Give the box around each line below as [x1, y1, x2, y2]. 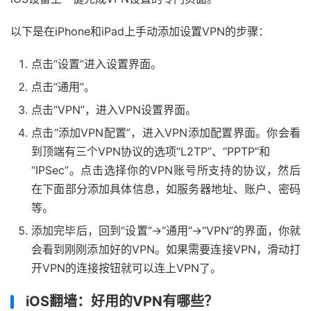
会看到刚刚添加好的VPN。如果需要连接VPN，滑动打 [31, 242, 301, 256]
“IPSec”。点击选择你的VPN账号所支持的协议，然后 [31, 163, 301, 177]
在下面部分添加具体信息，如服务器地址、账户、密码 [31, 182, 301, 196]
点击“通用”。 [31, 80, 95, 94]
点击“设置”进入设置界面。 [31, 57, 162, 71]
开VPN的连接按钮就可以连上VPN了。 [31, 261, 221, 275]
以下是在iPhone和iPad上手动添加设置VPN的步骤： [10, 24, 269, 38]
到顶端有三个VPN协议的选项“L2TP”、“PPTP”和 [31, 144, 270, 158]
